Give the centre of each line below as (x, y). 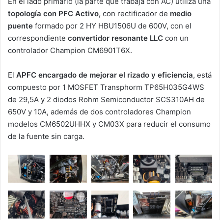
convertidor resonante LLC (115, 38)
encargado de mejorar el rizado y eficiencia (116, 75)
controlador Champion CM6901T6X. (70, 50)
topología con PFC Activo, (55, 13)
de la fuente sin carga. (46, 136)
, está (202, 75)
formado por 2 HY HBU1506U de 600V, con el (113, 26)
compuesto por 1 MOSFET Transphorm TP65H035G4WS (106, 87)
